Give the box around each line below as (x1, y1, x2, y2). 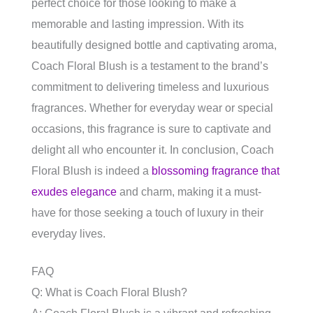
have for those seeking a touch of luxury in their (31, 207, 263, 219)
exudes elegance (31, 186, 117, 198)
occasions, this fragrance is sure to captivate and (31, 123, 271, 135)
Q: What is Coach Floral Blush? (31, 286, 187, 298)
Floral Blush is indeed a (31, 165, 152, 177)
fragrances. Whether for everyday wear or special (31, 102, 273, 114)
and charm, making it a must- (117, 186, 261, 198)
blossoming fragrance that (152, 165, 279, 177)
